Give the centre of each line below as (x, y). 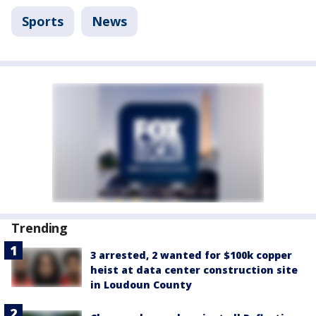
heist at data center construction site (194, 270)
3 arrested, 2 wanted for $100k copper (191, 255)
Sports (43, 22)
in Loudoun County (141, 285)
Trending (40, 228)
